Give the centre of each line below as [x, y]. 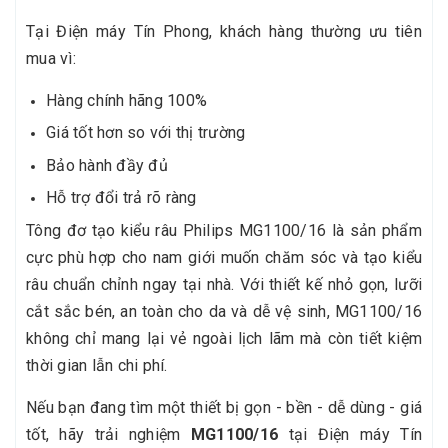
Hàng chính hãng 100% [126, 100]
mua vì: [51, 58]
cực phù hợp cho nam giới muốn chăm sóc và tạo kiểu [224, 257]
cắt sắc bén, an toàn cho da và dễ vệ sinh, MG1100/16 [224, 311]
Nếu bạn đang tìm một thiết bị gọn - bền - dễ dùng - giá [224, 407]
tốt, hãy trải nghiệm [108, 434]
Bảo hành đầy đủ [107, 165]
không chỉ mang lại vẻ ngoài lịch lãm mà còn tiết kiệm [224, 338]
